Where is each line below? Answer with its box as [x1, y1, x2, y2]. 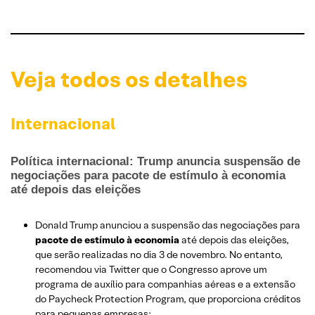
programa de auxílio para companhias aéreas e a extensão [35, 278, 295, 291]
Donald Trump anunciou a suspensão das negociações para [35, 219, 300, 232]
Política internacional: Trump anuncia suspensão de [11, 155, 300, 169]
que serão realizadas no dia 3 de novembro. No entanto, [35, 248, 283, 262]
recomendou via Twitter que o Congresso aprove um [35, 263, 267, 276]
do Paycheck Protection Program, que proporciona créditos [35, 292, 301, 306]
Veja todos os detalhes [11, 66, 247, 94]
